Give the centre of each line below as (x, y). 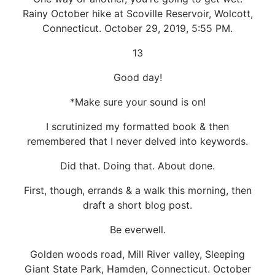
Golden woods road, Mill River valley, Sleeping (137, 254)
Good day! (137, 77)
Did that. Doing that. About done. (137, 165)
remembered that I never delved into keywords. (137, 141)
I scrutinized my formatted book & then (137, 126)
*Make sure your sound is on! (137, 102)
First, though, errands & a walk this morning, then (137, 190)
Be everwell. (137, 229)
